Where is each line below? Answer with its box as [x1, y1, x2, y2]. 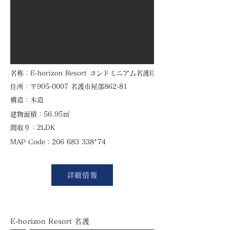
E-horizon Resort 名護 [10, 218, 97, 225]
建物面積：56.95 [10, 111, 63, 118]
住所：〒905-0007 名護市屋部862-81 [10, 83, 127, 90]
